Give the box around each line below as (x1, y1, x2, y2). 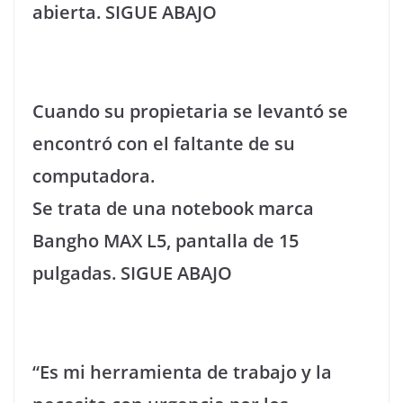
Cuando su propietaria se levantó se (32, 99, 348, 123)
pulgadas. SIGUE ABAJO (32, 261, 232, 285)
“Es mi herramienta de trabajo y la (32, 360, 332, 384)
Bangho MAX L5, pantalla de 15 (32, 228, 299, 253)
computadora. (32, 164, 155, 188)
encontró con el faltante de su (32, 131, 295, 156)
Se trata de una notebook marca (32, 196, 314, 220)
